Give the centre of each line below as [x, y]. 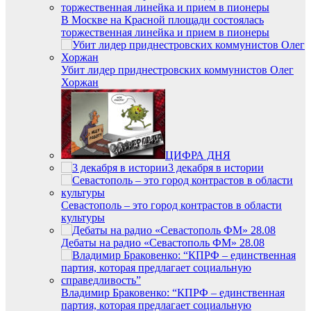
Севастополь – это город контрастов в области [171, 205]
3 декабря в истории [216, 167]
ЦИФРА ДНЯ [198, 155]
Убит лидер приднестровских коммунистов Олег [177, 69]
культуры [83, 217]
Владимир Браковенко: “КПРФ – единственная [173, 292]
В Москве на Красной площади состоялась [162, 19]
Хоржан [80, 82]
